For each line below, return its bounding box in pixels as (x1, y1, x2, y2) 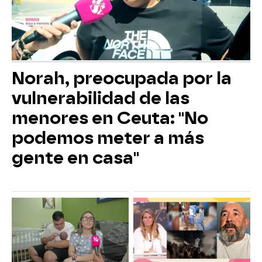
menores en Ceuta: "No (12, 108, 208, 129)
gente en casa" (12, 148, 139, 168)
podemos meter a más (12, 128, 204, 149)
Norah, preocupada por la (12, 68, 232, 89)
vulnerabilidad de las (12, 88, 189, 109)
